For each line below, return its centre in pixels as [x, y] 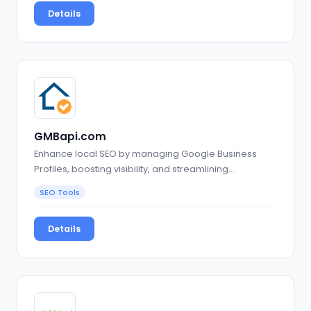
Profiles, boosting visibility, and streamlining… [134, 169]
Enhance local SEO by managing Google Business [145, 154]
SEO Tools [60, 193]
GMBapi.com [70, 136]
